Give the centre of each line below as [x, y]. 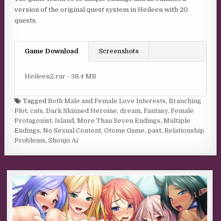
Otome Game [125, 131]
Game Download [52, 51]
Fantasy [156, 111]
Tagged [35, 101]
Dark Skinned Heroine [82, 111]
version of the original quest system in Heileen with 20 [101, 10]
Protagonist [33, 121]
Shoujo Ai [63, 141]
